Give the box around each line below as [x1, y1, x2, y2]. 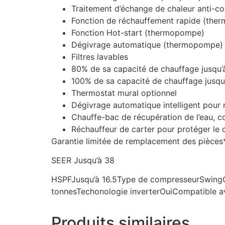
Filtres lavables [71, 51, 128, 62]
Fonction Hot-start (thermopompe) [71, 27, 204, 38]
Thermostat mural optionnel [71, 87, 177, 98]
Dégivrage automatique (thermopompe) [71, 39, 223, 50]
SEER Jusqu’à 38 [51, 155, 115, 166]
